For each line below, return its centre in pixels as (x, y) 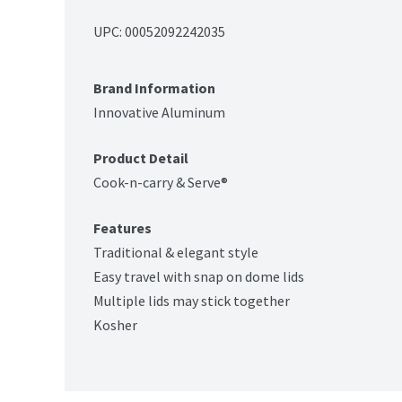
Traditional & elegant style (176, 253)
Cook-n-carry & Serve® (161, 183)
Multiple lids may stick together (192, 301)
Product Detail (141, 158)
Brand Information (154, 88)
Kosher (115, 325)
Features (122, 228)
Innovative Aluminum (159, 113)
